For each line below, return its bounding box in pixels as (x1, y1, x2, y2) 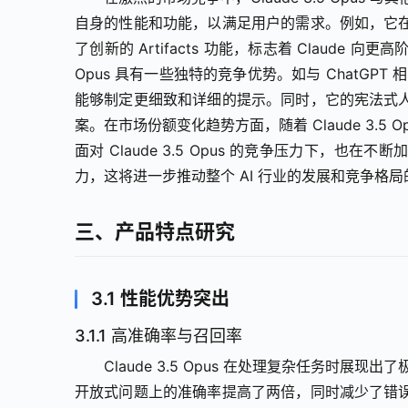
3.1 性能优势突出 (91, 288, 229, 311)
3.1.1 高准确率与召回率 (75, 326, 242, 346)
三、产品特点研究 (75, 219, 235, 244)
